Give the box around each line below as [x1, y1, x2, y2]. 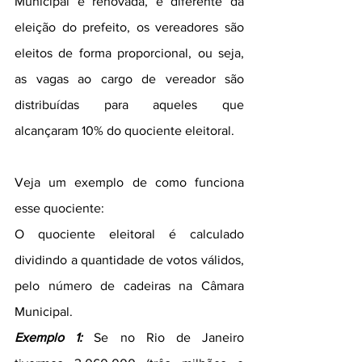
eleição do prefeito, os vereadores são [15, 20, 244, 34]
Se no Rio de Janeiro [82, 330, 245, 344]
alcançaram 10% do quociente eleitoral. [15, 124, 238, 137]
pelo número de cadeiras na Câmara [15, 279, 244, 293]
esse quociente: [15, 201, 104, 215]
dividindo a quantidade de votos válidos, [15, 253, 244, 267]
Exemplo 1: [15, 330, 83, 344]
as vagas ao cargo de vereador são [15, 72, 244, 86]
